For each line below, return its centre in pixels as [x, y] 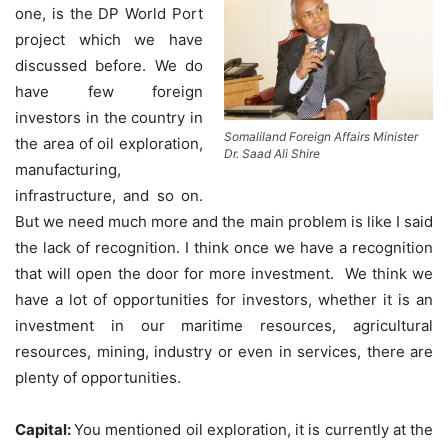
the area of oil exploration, [109, 143]
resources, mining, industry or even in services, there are [224, 351]
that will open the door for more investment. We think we [224, 273]
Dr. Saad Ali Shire [272, 153]
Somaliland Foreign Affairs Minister [321, 136]
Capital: [45, 429]
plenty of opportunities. [98, 377]
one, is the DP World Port [109, 13]
